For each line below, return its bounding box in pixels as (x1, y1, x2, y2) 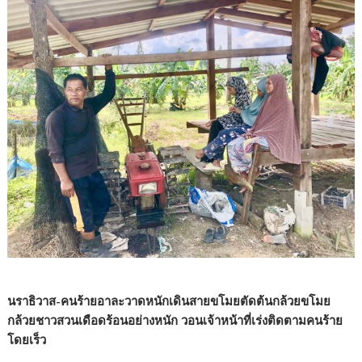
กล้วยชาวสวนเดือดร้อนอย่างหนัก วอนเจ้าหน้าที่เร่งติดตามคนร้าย (7, 312, 343, 328)
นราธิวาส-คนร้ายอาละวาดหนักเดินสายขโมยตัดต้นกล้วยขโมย (7, 293, 331, 309)
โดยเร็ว (7, 331, 47, 347)
